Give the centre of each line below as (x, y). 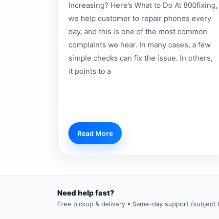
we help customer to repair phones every (140, 18)
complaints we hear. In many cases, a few (140, 44)
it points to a (90, 71)
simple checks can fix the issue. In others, (141, 58)
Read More (95, 133)
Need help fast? (86, 193)
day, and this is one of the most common (138, 31)
